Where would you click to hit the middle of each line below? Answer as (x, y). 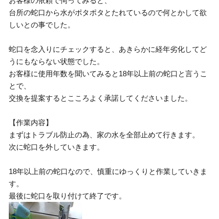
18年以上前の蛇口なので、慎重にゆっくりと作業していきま (108, 171)
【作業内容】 (31, 122)
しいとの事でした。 (42, 25)
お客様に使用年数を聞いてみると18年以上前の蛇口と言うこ (108, 74)
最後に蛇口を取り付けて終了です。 (68, 196)
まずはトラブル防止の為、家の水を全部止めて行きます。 (104, 135)
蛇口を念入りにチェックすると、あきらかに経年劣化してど (108, 49)
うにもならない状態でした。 (57, 61)
